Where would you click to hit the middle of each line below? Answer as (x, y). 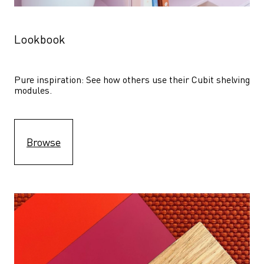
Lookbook (40, 39)
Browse (44, 142)
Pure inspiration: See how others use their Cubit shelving (132, 80)
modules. (34, 90)
